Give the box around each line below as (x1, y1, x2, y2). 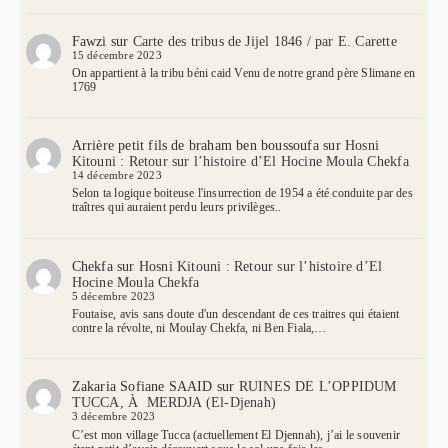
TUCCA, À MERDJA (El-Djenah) (71, 395, 277, 411)
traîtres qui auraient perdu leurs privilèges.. (71, 200, 282, 215)
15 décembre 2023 (71, 49, 162, 61)
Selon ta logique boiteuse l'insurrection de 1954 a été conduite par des (71, 186, 413, 201)
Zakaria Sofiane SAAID (71, 379, 213, 395)
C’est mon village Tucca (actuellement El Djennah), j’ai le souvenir (71, 427, 400, 442)
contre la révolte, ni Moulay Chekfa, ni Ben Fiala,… (71, 321, 327, 336)
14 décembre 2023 (71, 170, 162, 182)
